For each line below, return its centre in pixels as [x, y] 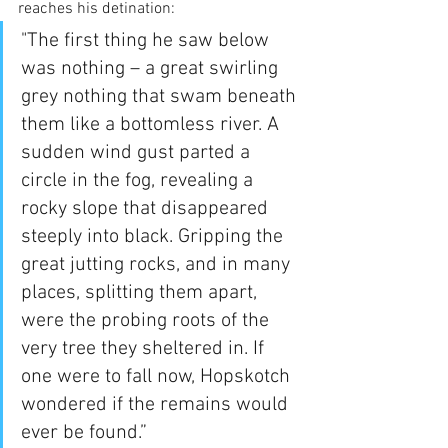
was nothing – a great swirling [152, 68]
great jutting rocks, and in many [158, 264]
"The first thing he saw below [147, 40]
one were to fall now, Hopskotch [158, 376]
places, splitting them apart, [141, 292]
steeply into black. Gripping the [154, 236]
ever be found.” [84, 432]
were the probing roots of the [147, 320]
